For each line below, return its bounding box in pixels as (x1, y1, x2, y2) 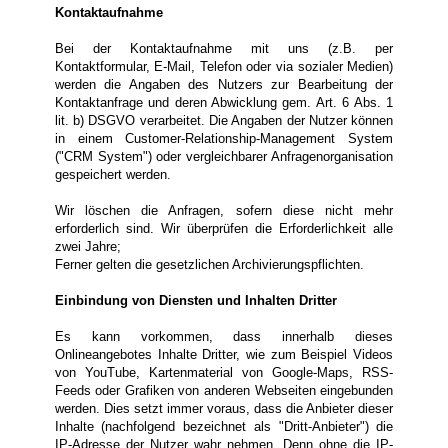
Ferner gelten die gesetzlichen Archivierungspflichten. (54, 257, 364, 273)
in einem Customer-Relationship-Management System (54, 131, 394, 147)
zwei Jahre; (54, 239, 121, 255)
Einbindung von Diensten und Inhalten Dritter (54, 293, 337, 309)
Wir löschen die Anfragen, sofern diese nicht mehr (54, 203, 394, 219)
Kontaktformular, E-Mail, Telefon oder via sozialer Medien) (54, 59, 394, 75)
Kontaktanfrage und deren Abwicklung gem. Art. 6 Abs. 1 (54, 95, 394, 111)
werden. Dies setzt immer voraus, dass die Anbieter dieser (54, 401, 394, 417)
